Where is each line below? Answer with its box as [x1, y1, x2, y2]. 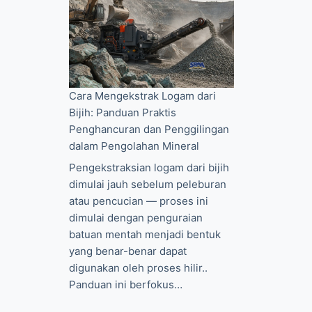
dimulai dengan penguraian [69, 211, 203, 225]
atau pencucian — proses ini [69, 194, 209, 208]
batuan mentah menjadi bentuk [69, 228, 221, 242]
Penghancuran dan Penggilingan [69, 122, 230, 136]
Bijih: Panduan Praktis [69, 105, 177, 119]
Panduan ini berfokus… [69, 278, 183, 292]
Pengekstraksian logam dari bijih [69, 161, 230, 175]
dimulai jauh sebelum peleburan [69, 178, 227, 192]
